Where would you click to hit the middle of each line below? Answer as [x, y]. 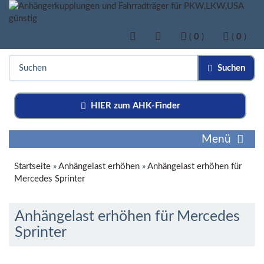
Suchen [229, 68]
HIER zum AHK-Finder [133, 106]
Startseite [32, 166]
